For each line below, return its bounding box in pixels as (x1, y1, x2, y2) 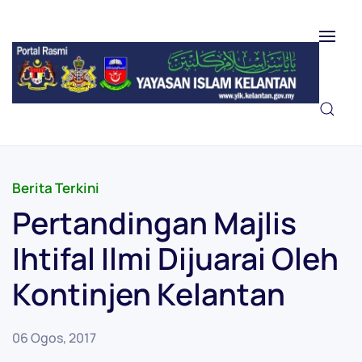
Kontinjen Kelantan (12, 273, 285, 314)
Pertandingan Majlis (12, 202, 297, 243)
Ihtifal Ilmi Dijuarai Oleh (12, 238, 339, 279)
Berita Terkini (12, 179, 99, 197)
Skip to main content (36, 37, 163, 55)
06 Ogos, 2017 (12, 329, 96, 347)
